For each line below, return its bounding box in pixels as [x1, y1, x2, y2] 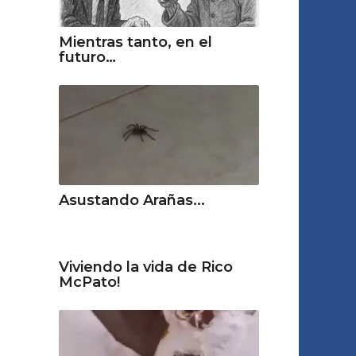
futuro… [58, 48, 116, 66]
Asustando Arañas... [58, 191, 205, 209]
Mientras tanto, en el [58, 33, 212, 51]
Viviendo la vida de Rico [58, 257, 233, 276]
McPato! [58, 273, 120, 291]
